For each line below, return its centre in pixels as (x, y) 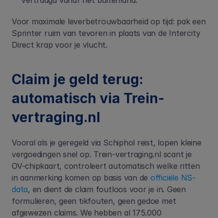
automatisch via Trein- (88, 98)
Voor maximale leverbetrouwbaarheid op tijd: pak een (109, 21)
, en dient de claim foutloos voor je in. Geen (107, 189)
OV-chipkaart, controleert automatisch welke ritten (106, 166)
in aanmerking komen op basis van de (80, 178)
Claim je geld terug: (77, 79)
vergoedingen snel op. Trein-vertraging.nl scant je (102, 154)
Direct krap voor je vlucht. (60, 45)
